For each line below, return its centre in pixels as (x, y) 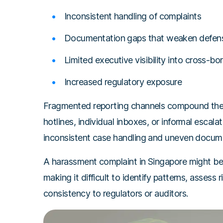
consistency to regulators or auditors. (116, 194)
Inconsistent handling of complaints (133, 16)
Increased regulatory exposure (123, 82)
